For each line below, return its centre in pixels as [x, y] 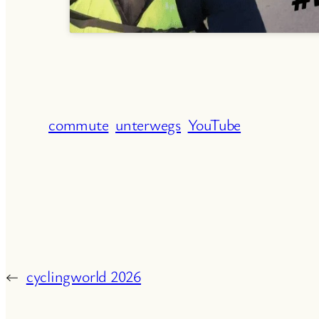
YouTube [214, 124]
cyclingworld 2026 [84, 276]
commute [79, 124]
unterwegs [148, 124]
